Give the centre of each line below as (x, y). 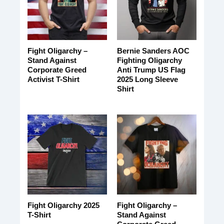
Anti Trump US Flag (151, 70)
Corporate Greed (57, 70)
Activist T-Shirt (53, 79)
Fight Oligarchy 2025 (63, 205)
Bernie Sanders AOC (153, 51)
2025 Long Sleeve (147, 79)
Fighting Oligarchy (149, 60)
